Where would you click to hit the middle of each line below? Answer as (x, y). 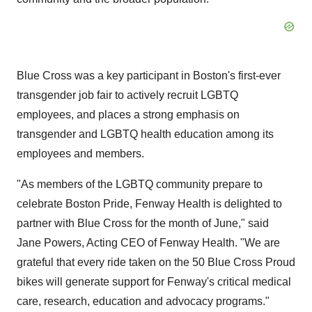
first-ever (258, 76)
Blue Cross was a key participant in (105, 76)
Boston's (214, 76)
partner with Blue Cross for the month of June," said (143, 223)
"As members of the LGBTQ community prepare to (140, 184)
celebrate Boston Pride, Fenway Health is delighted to (149, 204)
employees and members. (80, 154)
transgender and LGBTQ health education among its (145, 134)
